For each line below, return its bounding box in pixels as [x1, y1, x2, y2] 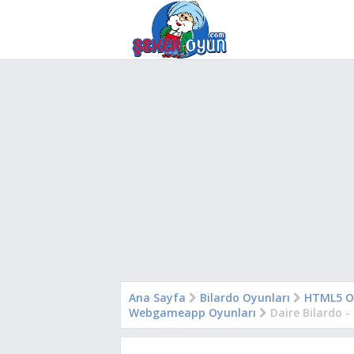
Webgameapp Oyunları [129, 305, 256, 320]
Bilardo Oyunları [200, 290, 290, 305]
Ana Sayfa [129, 290, 186, 305]
